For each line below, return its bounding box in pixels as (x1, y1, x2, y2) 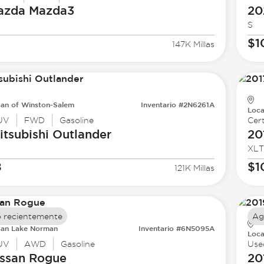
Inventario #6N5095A (138, 224, 215, 233)
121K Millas (174, 163, 215, 173)
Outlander (48, 127, 111, 141)
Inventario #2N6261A (141, 100, 215, 109)
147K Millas (172, 39, 215, 49)
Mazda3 (25, 4, 74, 18)
